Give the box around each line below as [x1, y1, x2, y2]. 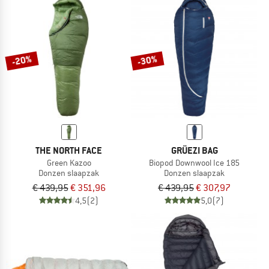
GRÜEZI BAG [171, 144, 218, 157]
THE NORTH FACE [35, 144, 102, 157]
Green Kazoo [46, 157, 91, 169]
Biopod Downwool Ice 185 [149, 157, 240, 169]
